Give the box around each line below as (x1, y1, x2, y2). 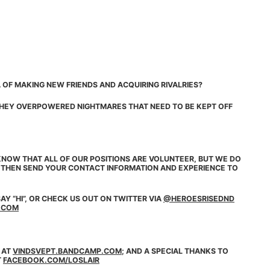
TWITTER (113, 194, 147, 204)
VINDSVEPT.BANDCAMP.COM (13, 246, 122, 256)
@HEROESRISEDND (163, 194, 234, 204)
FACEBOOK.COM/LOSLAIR (3, 255, 99, 265)
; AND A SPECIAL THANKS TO (122, 246, 228, 256)
